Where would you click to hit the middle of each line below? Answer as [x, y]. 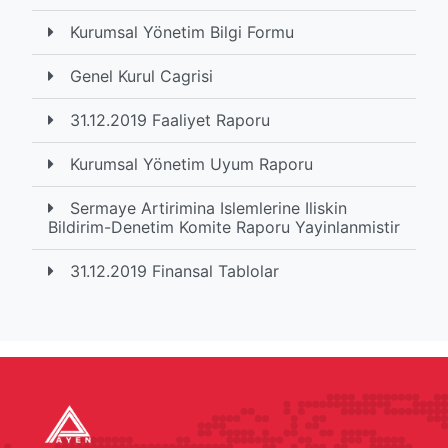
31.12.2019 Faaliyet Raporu [170, 120]
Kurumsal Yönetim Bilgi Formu [182, 32]
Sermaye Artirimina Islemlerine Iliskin [208, 208]
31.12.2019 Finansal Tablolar [174, 271]
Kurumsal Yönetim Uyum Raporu [191, 164]
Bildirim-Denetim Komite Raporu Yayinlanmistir [224, 227]
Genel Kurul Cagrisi [141, 76]
